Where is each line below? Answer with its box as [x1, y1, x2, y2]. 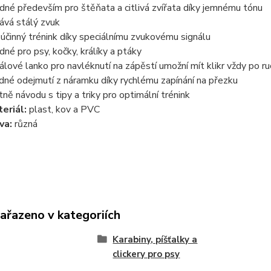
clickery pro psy [113, 248, 180, 260]
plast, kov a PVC [26, 103, 100, 116]
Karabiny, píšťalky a [113, 233, 198, 246]
